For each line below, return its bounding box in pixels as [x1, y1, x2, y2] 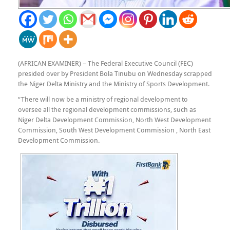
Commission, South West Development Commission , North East [18, 125, 210, 135]
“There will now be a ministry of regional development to [18, 94, 188, 104]
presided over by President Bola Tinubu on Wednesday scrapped [18, 69, 212, 78]
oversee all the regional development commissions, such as [18, 105, 196, 114]
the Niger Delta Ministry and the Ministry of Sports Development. [18, 79, 209, 88]
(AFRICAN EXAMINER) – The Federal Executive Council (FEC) [18, 59, 193, 68]
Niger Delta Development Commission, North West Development [18, 115, 211, 124]
